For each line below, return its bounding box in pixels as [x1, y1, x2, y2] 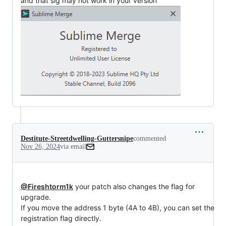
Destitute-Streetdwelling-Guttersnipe [21, 134, 133, 142]
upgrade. [21, 192, 51, 201]
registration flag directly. [21, 213, 101, 222]
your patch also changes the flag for [73, 182, 195, 191]
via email [60, 142, 86, 150]
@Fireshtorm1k [21, 182, 73, 191]
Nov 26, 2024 [21, 142, 60, 150]
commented [133, 134, 166, 142]
